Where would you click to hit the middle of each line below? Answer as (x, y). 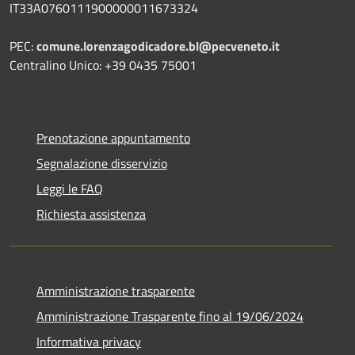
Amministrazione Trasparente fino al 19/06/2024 (170, 316)
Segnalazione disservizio (102, 163)
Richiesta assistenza (91, 214)
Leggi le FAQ (70, 188)
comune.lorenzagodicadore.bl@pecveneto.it (158, 46)
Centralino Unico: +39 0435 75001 (103, 65)
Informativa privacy (89, 341)
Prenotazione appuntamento (113, 137)
